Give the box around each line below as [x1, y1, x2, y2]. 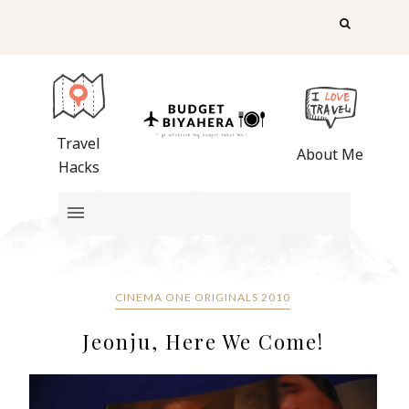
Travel [57, 132, 101, 153]
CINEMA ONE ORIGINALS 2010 [115, 289, 291, 304]
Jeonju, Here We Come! [81, 327, 324, 355]
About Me [297, 144, 364, 165]
